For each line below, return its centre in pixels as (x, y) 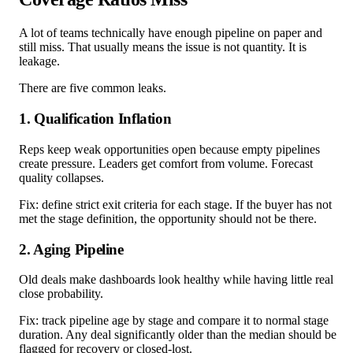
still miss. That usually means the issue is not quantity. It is (163, 47)
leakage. (39, 61)
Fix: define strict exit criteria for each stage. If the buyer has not (175, 204)
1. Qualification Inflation (95, 119)
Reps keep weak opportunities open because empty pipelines (169, 149)
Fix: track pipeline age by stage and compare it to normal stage (174, 321)
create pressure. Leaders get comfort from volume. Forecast (166, 163)
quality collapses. (61, 177)
